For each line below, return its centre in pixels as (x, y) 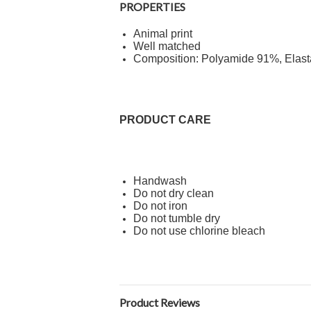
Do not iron (160, 206)
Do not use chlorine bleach (199, 231)
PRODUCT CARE (167, 120)
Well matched (167, 46)
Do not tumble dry (177, 218)
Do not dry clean (174, 193)
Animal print (163, 34)
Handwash (160, 181)
